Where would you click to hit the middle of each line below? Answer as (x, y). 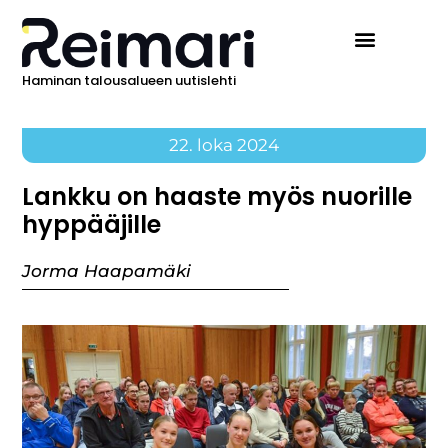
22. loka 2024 (224, 145)
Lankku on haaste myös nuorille (217, 197)
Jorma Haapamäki (107, 271)
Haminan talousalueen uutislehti (129, 81)
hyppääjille (92, 225)
